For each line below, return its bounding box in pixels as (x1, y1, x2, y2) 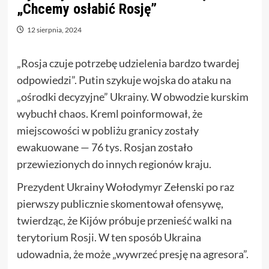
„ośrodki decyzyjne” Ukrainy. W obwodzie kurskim (16, 90, 249, 103)
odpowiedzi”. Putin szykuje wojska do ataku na (16, 73, 231, 86)
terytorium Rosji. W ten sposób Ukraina (16, 231, 201, 244)
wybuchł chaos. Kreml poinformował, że (16, 107, 202, 120)
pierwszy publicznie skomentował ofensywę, (16, 197, 223, 210)
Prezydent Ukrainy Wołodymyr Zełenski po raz (16, 180, 234, 193)
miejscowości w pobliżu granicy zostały (16, 124, 199, 137)
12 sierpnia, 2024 (26, 25, 82, 34)
